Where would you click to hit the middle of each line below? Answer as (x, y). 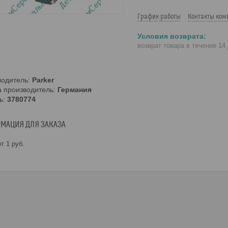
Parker (43, 80)
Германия (75, 90)
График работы (159, 17)
